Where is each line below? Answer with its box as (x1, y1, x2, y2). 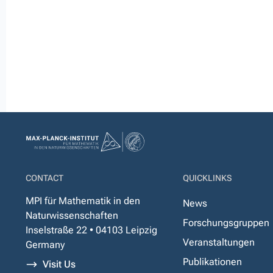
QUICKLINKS (183, 173, 232, 183)
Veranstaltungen (183, 236, 255, 248)
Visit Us (43, 258, 76, 270)
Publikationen (183, 256, 243, 268)
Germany (26, 239, 65, 250)
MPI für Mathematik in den (26, 195, 140, 207)
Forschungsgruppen (183, 217, 270, 229)
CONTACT (26, 173, 63, 183)
